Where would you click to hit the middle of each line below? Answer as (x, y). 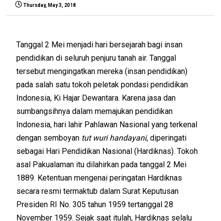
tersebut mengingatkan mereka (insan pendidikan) (102, 71)
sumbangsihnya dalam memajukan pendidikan (95, 111)
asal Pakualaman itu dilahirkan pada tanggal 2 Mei (102, 164)
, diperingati (167, 138)
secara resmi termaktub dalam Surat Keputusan (98, 191)
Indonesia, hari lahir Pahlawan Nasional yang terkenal (107, 124)
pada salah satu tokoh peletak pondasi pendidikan (102, 84)
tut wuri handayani (114, 138)
